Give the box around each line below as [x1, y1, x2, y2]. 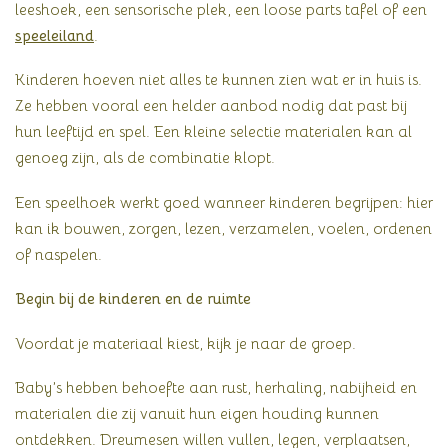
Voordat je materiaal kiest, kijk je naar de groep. [15, 333, 356, 353]
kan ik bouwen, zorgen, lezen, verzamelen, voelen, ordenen [15, 218, 432, 238]
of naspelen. [15, 244, 102, 264]
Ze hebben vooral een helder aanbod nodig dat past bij [15, 96, 407, 116]
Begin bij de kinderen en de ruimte [15, 289, 251, 309]
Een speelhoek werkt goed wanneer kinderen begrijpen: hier [15, 192, 433, 212]
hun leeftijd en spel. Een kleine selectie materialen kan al [15, 122, 412, 142]
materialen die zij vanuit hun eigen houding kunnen [15, 404, 379, 424]
